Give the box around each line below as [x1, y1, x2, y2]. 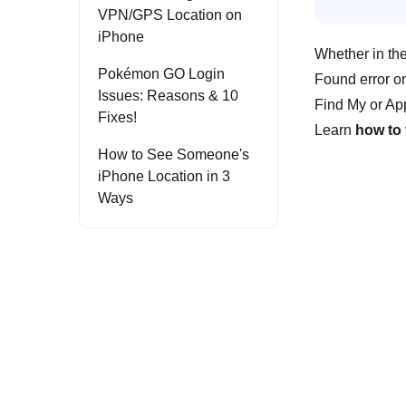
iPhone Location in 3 [98, 169, 230, 184]
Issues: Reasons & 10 [98, 88, 238, 103]
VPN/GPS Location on [98, 7, 242, 23]
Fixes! [98, 110, 137, 125]
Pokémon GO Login [98, 66, 225, 82]
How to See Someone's [98, 147, 249, 162]
